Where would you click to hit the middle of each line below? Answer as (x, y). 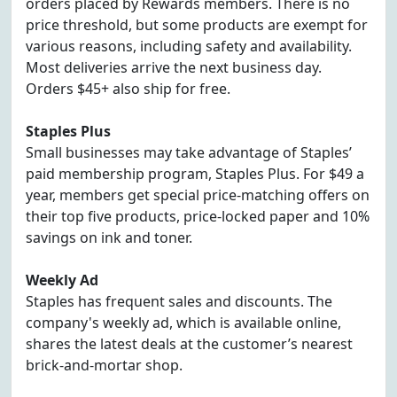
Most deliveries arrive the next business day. (174, 67)
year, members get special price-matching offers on (198, 195)
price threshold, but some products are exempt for (197, 25)
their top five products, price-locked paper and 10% (198, 216)
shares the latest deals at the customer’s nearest (189, 344)
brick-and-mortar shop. (104, 365)
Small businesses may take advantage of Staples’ (189, 152)
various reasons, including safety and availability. (189, 46)
